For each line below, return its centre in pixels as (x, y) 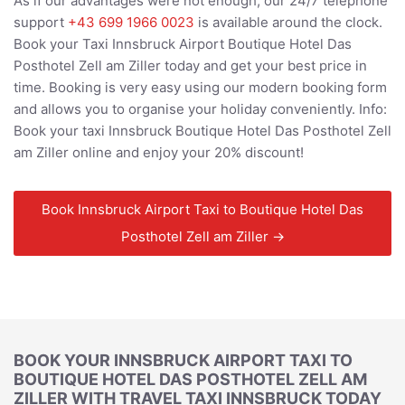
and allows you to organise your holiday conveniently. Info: (200, 109)
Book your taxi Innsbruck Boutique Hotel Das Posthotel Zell (202, 131)
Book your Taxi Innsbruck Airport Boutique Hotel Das (183, 44)
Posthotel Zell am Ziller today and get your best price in (190, 66)
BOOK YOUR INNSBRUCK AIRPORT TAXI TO (183, 360)
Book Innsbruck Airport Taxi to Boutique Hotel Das (202, 210)
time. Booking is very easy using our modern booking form (200, 88)
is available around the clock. (288, 23)
